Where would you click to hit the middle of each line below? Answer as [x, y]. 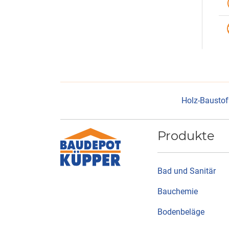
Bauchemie [178, 191]
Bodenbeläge [181, 212]
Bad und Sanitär [187, 171]
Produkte [186, 136]
